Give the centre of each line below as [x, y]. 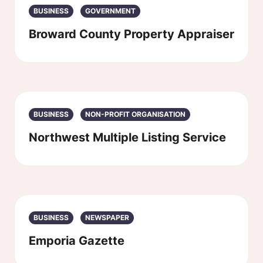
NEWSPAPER [107, 218]
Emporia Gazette [77, 241]
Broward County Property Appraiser [131, 34]
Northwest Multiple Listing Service [127, 137]
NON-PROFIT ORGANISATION [135, 114]
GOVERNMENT [110, 11]
